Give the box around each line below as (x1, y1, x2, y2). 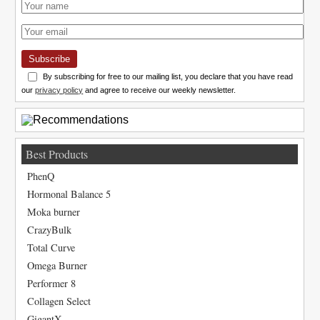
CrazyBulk (27, 223, 72, 237)
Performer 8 (27, 276, 76, 291)
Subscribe (29, 53, 71, 64)
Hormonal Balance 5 (27, 187, 111, 201)
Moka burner (27, 205, 81, 219)
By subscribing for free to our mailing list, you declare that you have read (41, 71, 294, 81)
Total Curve (27, 241, 76, 255)
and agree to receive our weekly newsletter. (83, 86, 236, 95)
